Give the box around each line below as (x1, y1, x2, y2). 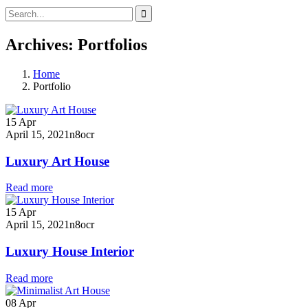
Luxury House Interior (5, 243, 134, 258)
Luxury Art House (5, 153, 109, 168)
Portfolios (78, 35, 147, 54)
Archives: (5, 35, 78, 54)
